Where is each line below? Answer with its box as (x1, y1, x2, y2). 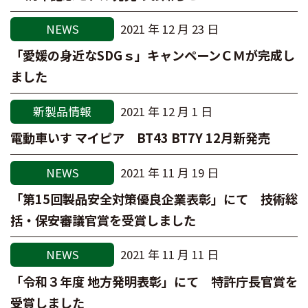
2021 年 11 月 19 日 (120, 164, 219, 181)
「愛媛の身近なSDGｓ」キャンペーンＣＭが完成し (10, 46, 295, 65)
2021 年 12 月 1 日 (120, 102, 212, 120)
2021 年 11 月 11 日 (120, 246, 219, 263)
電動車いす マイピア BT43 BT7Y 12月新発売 (10, 129, 270, 147)
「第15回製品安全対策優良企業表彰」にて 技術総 (10, 190, 298, 208)
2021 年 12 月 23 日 (120, 21, 219, 38)
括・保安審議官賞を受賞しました (10, 211, 196, 230)
